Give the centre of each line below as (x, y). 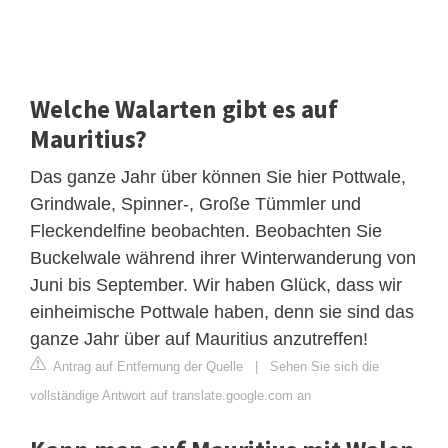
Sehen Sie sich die (324, 367)
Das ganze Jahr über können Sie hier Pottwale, (218, 177)
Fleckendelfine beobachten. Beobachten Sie (206, 231)
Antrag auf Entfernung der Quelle (146, 367)
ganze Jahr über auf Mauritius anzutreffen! (199, 339)
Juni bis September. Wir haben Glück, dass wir (216, 285)
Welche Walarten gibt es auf (184, 109)
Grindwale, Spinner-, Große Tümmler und (195, 204)
